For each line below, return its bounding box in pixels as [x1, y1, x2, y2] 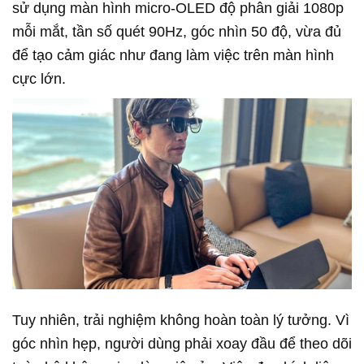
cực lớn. [12, 70, 66, 87]
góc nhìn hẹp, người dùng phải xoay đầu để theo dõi [12, 335, 352, 352]
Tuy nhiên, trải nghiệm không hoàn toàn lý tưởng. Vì [12, 311, 349, 328]
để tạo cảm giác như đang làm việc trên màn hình [12, 46, 334, 63]
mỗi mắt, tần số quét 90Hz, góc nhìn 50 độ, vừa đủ [12, 23, 341, 40]
